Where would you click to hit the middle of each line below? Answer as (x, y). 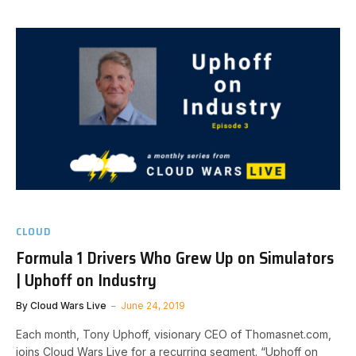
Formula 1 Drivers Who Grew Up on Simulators (175, 257)
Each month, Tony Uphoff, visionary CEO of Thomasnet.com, (174, 334)
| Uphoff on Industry (86, 280)
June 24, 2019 (153, 305)
